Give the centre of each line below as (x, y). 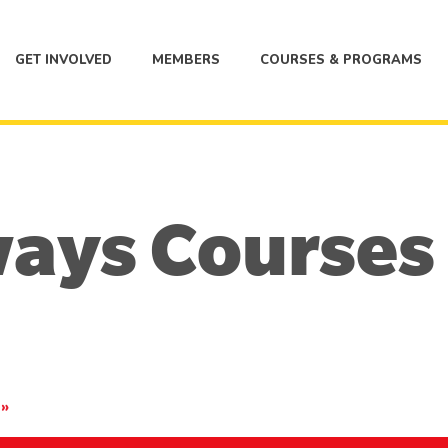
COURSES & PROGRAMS (341, 59)
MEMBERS (186, 59)
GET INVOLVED (63, 59)
